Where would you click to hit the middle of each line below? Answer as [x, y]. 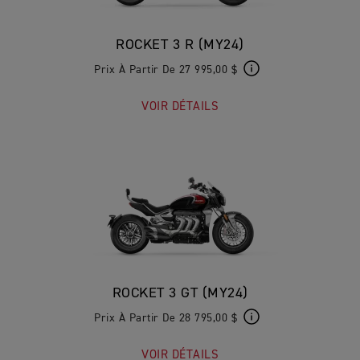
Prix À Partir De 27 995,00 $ [166, 70]
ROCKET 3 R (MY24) [180, 45]
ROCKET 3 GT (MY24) [180, 293]
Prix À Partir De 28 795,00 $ [166, 318]
